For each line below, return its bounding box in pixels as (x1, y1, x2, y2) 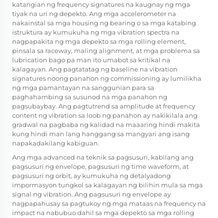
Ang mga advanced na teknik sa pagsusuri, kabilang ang (12, 153, 194, 162)
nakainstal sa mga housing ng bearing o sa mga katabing (12, 19, 196, 27)
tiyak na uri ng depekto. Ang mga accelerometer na (12, 10, 176, 18)
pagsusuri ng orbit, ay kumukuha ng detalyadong (12, 172, 171, 180)
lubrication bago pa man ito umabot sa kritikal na (12, 56, 170, 64)
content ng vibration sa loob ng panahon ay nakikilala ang (12, 111, 198, 120)
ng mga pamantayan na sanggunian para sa (12, 84, 154, 92)
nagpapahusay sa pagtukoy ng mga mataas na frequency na (12, 200, 206, 208)
